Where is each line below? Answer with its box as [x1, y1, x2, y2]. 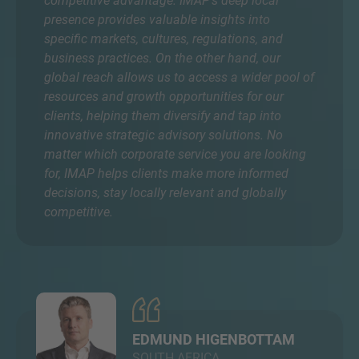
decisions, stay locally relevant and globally [44, 185, 286, 200]
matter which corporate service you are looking [44, 147, 306, 162]
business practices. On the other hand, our [44, 50, 280, 66]
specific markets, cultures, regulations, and [44, 31, 283, 46]
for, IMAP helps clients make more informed [44, 166, 288, 181]
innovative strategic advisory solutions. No [44, 127, 283, 143]
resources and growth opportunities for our [44, 89, 284, 104]
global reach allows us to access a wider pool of [44, 70, 314, 85]
